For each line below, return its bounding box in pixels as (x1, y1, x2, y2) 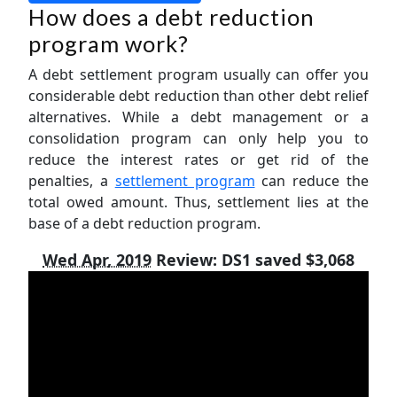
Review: (152, 248, 222, 270)
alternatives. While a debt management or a (28, 106, 369, 127)
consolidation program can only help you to (28, 128, 369, 148)
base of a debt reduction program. (28, 213, 261, 233)
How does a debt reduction (28, 3, 315, 30)
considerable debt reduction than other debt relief (28, 85, 369, 105)
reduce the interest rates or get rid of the (28, 149, 369, 169)
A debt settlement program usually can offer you (28, 64, 369, 84)
